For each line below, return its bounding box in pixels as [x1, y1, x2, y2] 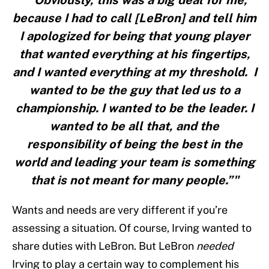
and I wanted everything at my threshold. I [12, 65, 257, 80]
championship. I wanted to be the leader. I [15, 101, 254, 116]
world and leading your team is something [14, 155, 255, 170]
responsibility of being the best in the [26, 137, 243, 152]
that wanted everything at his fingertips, [19, 47, 250, 62]
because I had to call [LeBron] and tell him [13, 11, 256, 26]
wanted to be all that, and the [50, 119, 219, 134]
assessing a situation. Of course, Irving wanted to [12, 222, 252, 235]
